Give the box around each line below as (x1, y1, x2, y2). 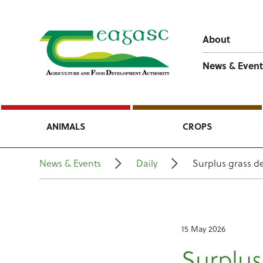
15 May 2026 (181, 222, 226, 235)
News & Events (39, 156, 102, 170)
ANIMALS (46, 120, 85, 133)
